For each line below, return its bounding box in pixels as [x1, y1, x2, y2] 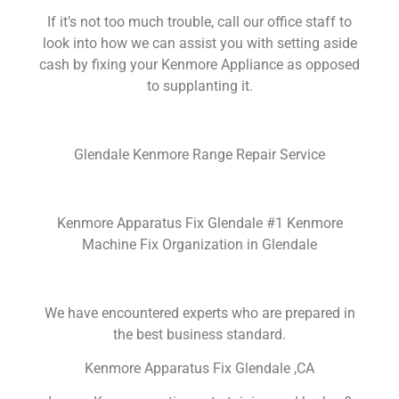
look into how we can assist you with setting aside [42, 35, 357, 53]
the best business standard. [113, 325, 286, 343]
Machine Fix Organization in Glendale [82, 235, 317, 253]
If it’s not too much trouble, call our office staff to [47, 13, 352, 31]
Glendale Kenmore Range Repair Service [74, 146, 325, 164]
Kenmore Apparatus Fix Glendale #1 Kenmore [56, 214, 343, 232]
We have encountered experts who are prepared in [44, 304, 355, 322]
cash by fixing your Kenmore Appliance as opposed [39, 56, 360, 74]
